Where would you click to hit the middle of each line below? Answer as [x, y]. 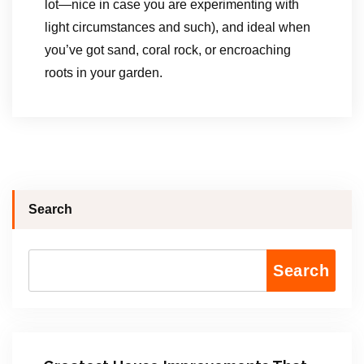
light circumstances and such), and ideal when [178, 27]
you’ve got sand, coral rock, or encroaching [168, 50]
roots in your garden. [104, 73]
